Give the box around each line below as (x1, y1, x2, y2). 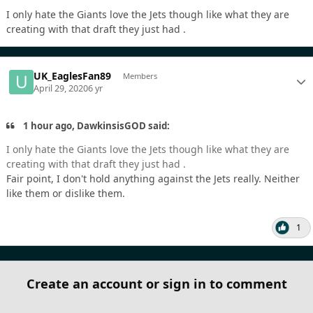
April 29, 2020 (34, 82, 89, 95)
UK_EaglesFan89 (34, 68, 112, 82)
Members (122, 70, 157, 81)
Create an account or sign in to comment (26, 275, 287, 293)
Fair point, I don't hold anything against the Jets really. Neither (6, 172, 300, 186)
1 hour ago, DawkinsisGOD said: (21, 119, 170, 133)
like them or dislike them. (6, 187, 125, 201)
